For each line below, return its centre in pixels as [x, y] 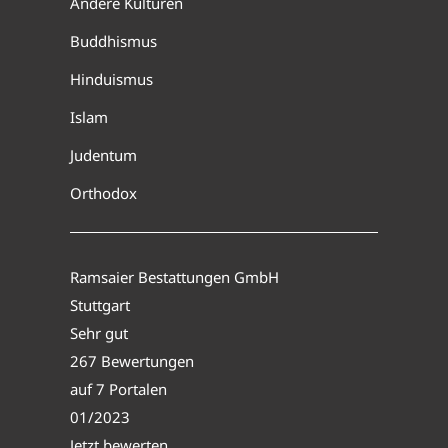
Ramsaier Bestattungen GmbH [174, 276]
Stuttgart [100, 304]
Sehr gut [99, 332]
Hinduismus [111, 78]
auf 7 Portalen [118, 388]
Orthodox [103, 192]
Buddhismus [113, 40]
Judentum [103, 154]
